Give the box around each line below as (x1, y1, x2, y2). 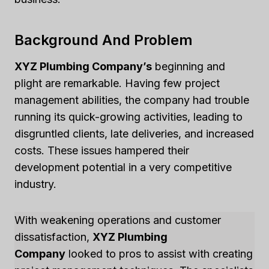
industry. (14, 178, 56, 190)
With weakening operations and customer (14, 214, 221, 226)
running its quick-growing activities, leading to (14, 110, 243, 123)
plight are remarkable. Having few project (14, 77, 220, 89)
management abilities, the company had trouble (14, 94, 249, 106)
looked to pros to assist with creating (65, 247, 253, 260)
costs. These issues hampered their (14, 144, 189, 157)
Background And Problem (14, 31, 193, 49)
